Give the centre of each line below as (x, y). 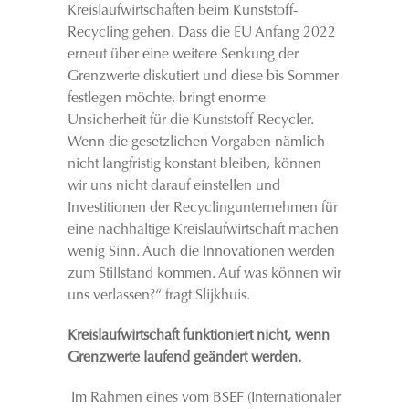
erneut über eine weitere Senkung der (183, 55)
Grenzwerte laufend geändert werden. (184, 358)
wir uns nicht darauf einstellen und (174, 186)
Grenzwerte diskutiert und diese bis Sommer (203, 77)
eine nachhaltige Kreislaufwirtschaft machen (203, 230)
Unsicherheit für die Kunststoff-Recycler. (191, 121)
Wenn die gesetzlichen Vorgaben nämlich (196, 142)
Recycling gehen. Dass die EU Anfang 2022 (202, 33)
